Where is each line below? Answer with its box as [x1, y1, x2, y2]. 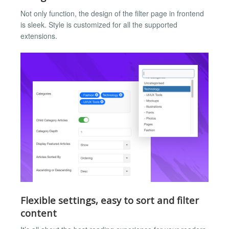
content [20, 206, 57, 219]
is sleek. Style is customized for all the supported [20, 19, 177, 30]
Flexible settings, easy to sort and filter [20, 193, 199, 207]
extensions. [20, 30, 57, 41]
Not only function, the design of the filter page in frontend [20, 8, 204, 18]
